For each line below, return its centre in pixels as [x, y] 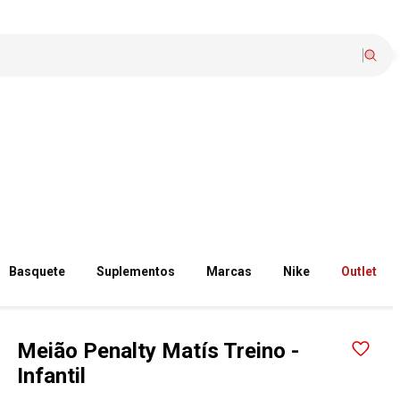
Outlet [359, 271]
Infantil [52, 376]
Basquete [37, 271]
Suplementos [136, 271]
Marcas [229, 271]
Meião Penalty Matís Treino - [158, 351]
